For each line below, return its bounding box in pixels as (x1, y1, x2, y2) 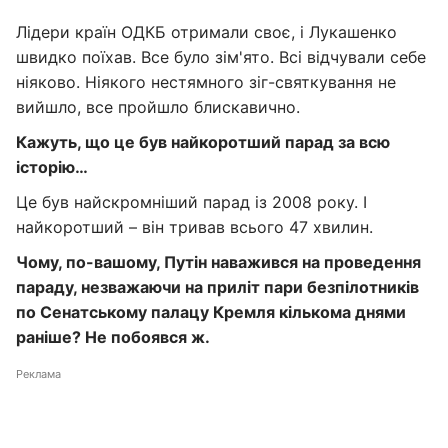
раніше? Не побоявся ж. (16, 327, 210, 347)
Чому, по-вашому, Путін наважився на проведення (16, 252, 421, 272)
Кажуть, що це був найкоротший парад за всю (16, 132, 390, 152)
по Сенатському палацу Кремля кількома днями (16, 302, 406, 322)
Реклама (16, 367, 61, 381)
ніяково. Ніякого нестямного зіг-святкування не (16, 72, 396, 92)
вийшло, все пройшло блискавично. (16, 97, 300, 117)
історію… (16, 157, 88, 177)
